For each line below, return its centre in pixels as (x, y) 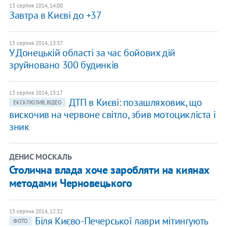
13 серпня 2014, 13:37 (36, 43)
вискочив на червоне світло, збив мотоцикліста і (112, 115)
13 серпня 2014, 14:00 (36, 6)
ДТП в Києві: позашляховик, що (135, 103)
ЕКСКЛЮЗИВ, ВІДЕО (37, 103)
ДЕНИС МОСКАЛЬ (40, 157)
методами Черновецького (70, 183)
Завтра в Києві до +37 (55, 15)
